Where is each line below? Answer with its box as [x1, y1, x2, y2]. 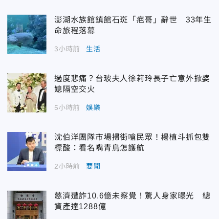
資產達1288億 [54, 202, 107, 211]
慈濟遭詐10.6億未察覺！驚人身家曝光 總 [54, 191, 211, 200]
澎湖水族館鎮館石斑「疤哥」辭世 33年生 [54, 15, 212, 24]
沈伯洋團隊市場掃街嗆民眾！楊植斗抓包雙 [54, 132, 211, 141]
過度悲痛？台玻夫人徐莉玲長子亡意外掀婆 [54, 74, 211, 83]
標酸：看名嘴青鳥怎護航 [54, 143, 145, 152]
